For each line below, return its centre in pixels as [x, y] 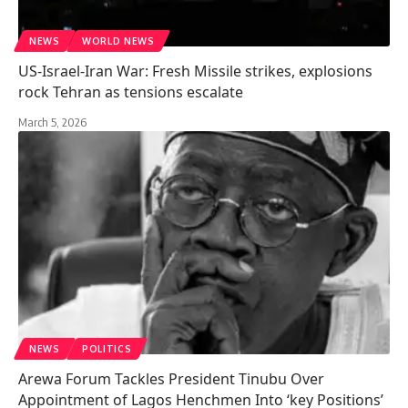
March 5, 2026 [52, 122]
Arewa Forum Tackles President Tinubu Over [171, 378]
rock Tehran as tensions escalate [131, 92]
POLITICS [107, 348]
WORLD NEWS [118, 41]
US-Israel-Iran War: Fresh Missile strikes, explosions [195, 71]
